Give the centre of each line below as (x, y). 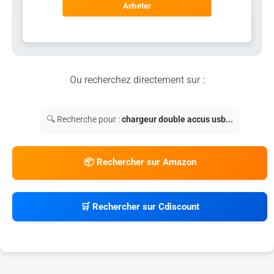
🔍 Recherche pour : (84, 119)
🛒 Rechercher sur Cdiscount (140, 206)
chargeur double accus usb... (178, 119)
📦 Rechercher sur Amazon (140, 162)
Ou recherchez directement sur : (137, 80)
